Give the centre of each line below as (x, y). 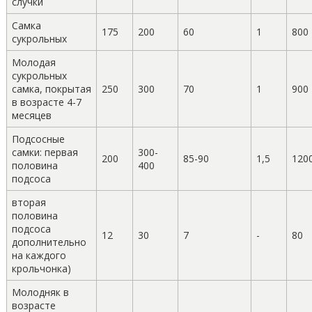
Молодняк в (40, 292)
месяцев (31, 115)
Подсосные (38, 139)
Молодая (33, 62)
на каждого (39, 255)
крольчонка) (41, 268)
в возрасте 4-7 (46, 102)
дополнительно (49, 242)
